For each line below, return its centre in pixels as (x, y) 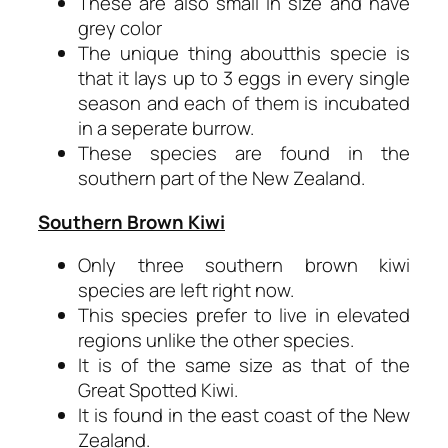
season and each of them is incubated (244, 103)
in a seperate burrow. (166, 128)
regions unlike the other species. (216, 340)
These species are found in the (244, 153)
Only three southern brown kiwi (244, 265)
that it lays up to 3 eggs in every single (244, 78)
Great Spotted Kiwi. (158, 390)
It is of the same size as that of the (244, 365)
